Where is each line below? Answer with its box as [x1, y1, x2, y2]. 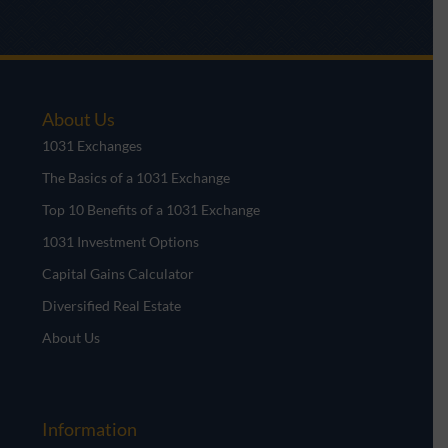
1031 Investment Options [42, 232, 200, 250]
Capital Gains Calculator [42, 264, 195, 282]
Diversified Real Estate [42, 296, 182, 314]
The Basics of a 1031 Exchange [42, 168, 231, 186]
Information [42, 417, 138, 440]
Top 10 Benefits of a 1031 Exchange [42, 200, 261, 218]
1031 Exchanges [42, 136, 143, 154]
